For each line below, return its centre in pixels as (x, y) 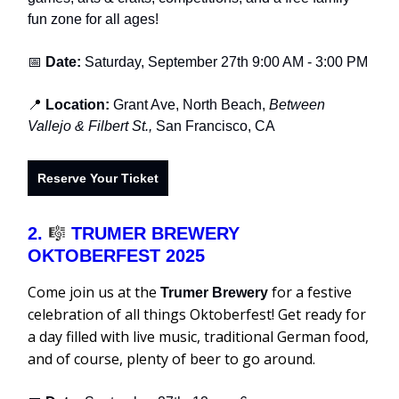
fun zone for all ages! (93, 19)
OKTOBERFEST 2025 (116, 255)
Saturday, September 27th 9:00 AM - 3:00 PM (224, 61)
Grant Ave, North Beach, (191, 104)
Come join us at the (94, 292)
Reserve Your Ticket (98, 178)
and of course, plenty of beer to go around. (171, 358)
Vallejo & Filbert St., (92, 126)
